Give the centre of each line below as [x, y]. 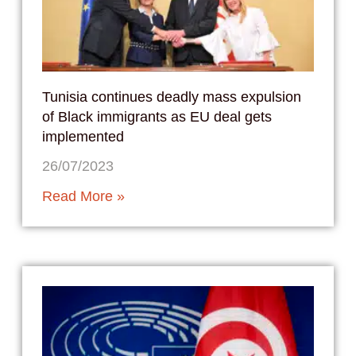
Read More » [83, 197]
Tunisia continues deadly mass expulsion [171, 97]
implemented [83, 137]
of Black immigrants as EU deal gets [157, 117]
